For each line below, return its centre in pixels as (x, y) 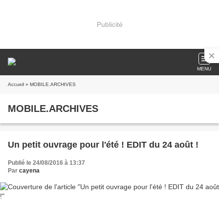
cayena (29, 171)
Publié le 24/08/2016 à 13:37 (46, 163)
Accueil (16, 84)
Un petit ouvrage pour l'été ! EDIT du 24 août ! (103, 145)
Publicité (109, 24)
